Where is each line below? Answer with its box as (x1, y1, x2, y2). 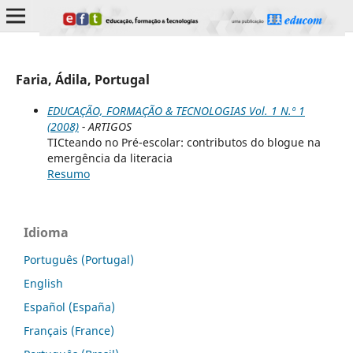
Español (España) (24, 299, 115, 314)
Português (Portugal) (24, 251, 134, 267)
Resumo (46, 165, 90, 181)
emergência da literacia (46, 150, 173, 165)
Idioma (24, 223, 69, 241)
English (24, 275, 63, 291)
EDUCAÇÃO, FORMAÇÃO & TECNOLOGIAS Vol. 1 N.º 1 (46, 102, 305, 118)
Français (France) (24, 322, 114, 338)
